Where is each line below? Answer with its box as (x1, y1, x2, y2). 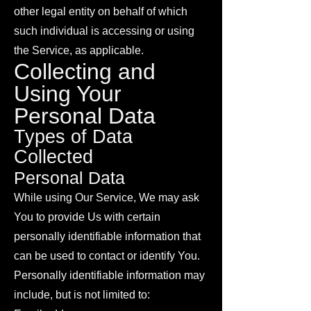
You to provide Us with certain (14, 211, 160, 223)
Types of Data (14, 126, 133, 147)
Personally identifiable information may (14, 269, 205, 281)
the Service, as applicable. (14, 44, 144, 56)
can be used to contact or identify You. (14, 250, 200, 262)
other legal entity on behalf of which (14, 6, 187, 17)
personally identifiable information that (14, 230, 201, 242)
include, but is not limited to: (14, 289, 150, 301)
